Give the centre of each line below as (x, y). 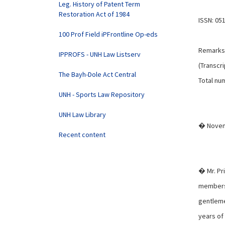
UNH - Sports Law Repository (102, 94)
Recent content (82, 135)
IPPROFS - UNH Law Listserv (100, 54)
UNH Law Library (82, 115)
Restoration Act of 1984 (94, 14)
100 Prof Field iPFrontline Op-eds (108, 34)
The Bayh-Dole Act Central (97, 74)
